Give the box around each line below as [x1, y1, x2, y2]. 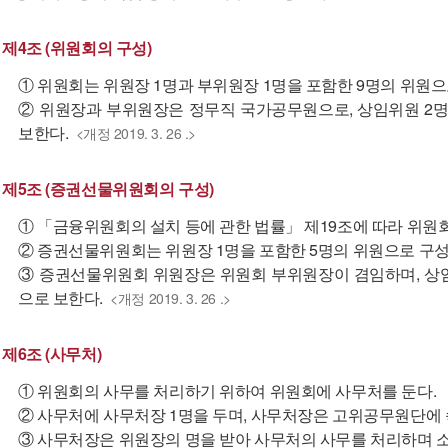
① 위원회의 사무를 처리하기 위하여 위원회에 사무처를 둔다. [18, 379, 437, 402]
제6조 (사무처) [2, 342, 102, 365]
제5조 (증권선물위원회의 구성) [2, 177, 214, 200]
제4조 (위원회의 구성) [2, 36, 152, 59]
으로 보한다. [18, 286, 104, 309]
